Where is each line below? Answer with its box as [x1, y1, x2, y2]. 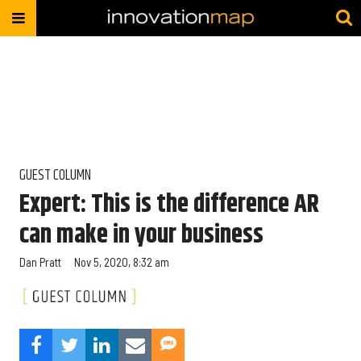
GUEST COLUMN [19, 164, 91, 187]
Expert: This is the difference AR [19, 184, 319, 224]
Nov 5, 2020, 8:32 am [74, 255, 169, 270]
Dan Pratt [19, 255, 61, 270]
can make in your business [19, 214, 263, 255]
